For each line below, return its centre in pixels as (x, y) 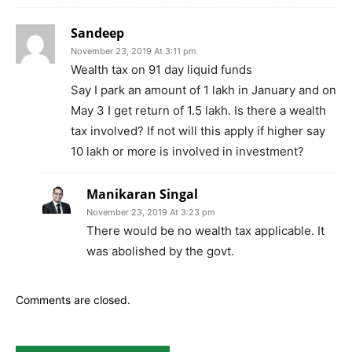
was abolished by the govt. (160, 251)
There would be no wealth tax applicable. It (205, 230)
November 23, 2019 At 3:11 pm (134, 51)
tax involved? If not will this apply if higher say (198, 130)
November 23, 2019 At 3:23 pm (151, 212)
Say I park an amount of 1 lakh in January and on (203, 90)
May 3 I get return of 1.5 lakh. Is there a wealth (198, 110)
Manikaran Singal (142, 194)
